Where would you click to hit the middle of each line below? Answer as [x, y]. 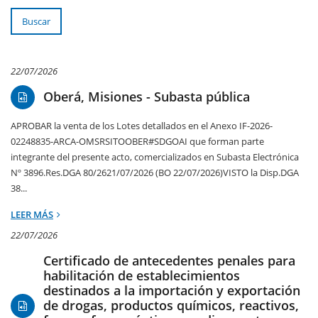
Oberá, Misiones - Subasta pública [147, 97]
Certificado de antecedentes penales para [169, 261]
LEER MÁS [32, 215]
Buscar [36, 22]
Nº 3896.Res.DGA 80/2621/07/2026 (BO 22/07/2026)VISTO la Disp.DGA [155, 173]
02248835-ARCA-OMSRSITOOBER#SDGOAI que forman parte [137, 142]
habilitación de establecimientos [142, 276]
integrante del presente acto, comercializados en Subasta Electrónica [155, 157]
